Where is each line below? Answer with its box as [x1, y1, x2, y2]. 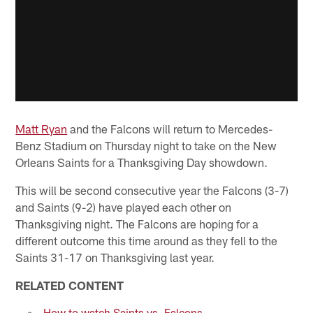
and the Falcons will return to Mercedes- [67, 121, 273, 136]
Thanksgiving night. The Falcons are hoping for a [15, 216, 259, 231]
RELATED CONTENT [15, 277, 124, 292]
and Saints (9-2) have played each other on [15, 199, 232, 214]
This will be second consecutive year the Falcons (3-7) [15, 182, 289, 197]
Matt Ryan [15, 121, 68, 136]
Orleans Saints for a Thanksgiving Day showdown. [15, 154, 268, 169]
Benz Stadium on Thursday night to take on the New [15, 138, 277, 152]
